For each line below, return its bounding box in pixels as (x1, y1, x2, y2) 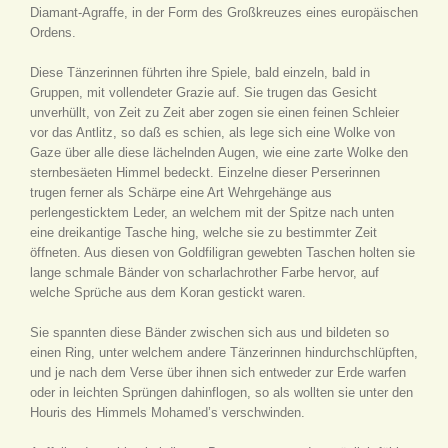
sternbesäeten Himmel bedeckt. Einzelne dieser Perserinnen (30, 165, 380, 180)
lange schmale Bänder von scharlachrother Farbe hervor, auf (30, 265, 379, 280)
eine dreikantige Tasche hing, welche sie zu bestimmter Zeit (30, 225, 377, 240)
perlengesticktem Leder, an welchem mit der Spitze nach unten (30, 205, 394, 220)
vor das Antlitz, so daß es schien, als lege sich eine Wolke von (30, 125, 395, 140)
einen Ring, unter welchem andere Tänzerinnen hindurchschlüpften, (30, 345, 418, 360)
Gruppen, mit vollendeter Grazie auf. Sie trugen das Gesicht (30, 85, 377, 100)
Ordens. (30, 25, 76, 40)
